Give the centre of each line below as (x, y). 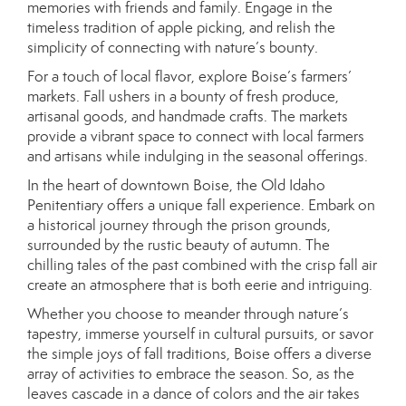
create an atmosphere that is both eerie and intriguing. (200, 285)
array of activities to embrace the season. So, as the (191, 373)
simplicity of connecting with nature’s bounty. (173, 47)
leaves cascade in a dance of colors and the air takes (193, 393)
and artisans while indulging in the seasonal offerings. (198, 156)
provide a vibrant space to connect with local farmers (196, 136)
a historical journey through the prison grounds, (179, 225)
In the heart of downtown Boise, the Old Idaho (176, 185)
